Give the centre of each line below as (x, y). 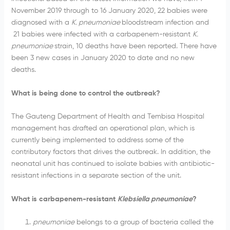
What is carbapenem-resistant (64, 199)
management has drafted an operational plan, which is (103, 129)
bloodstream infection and (165, 23)
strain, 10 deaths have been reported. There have (135, 46)
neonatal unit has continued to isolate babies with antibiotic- (113, 164)
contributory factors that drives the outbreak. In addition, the (111, 152)
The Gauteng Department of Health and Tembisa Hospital (108, 117)
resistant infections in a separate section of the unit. (96, 176)
